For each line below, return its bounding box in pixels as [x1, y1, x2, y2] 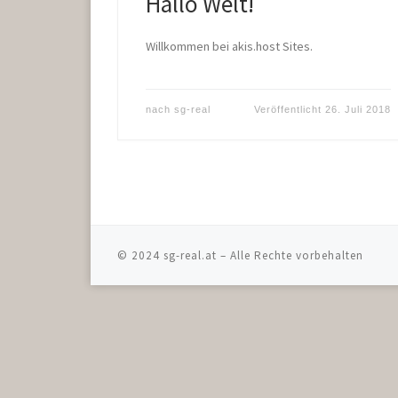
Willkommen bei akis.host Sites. [146, 38, 313, 55]
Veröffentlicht [254, 104, 325, 115]
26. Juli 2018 [325, 104, 391, 115]
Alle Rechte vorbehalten [230, 247, 363, 263]
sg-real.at [163, 247, 217, 263]
